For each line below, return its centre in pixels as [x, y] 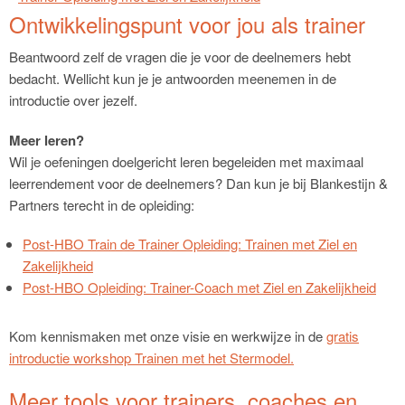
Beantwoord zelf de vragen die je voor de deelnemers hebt [180, 57]
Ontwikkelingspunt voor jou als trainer [187, 24]
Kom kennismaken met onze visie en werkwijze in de [168, 336]
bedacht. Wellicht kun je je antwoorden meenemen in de [173, 79]
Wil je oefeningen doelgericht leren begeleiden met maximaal [186, 161]
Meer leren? [47, 140]
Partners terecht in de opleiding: [102, 204]
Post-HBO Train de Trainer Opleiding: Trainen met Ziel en [190, 244]
